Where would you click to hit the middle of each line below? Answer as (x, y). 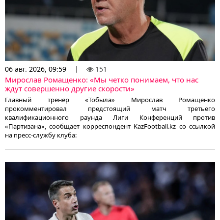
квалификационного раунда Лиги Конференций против (110, 117)
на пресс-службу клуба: (41, 135)
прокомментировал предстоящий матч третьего (110, 108)
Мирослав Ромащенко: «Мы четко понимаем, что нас (102, 79)
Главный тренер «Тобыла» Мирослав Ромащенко (110, 99)
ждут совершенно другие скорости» (70, 88)
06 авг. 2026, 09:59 (36, 69)
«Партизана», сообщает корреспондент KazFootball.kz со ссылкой (110, 126)
